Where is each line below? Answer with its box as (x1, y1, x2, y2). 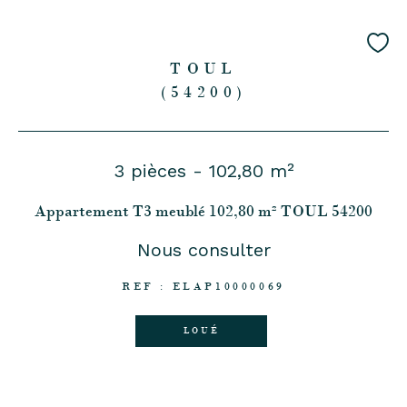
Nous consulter (136, 239, 271, 262)
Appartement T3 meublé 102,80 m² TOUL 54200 (35, 201, 372, 222)
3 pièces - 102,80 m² (113, 160, 294, 183)
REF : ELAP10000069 (122, 280, 285, 293)
